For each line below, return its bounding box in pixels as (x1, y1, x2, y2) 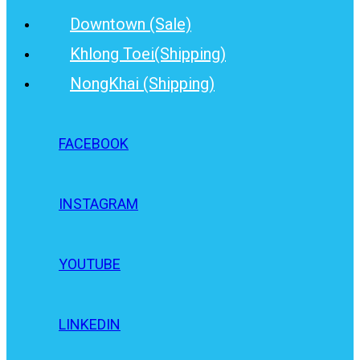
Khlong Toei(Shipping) (70, 43, 226, 63)
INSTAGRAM (59, 195, 138, 213)
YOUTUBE (59, 256, 121, 273)
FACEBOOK (59, 135, 129, 153)
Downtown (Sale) (70, 14, 191, 34)
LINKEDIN (59, 316, 121, 333)
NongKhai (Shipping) (70, 73, 215, 93)
